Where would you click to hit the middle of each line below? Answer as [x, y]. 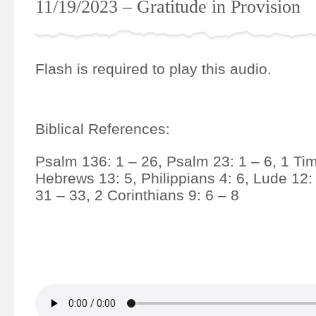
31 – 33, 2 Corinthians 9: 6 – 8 [137, 195]
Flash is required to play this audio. [153, 69]
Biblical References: [103, 129]
